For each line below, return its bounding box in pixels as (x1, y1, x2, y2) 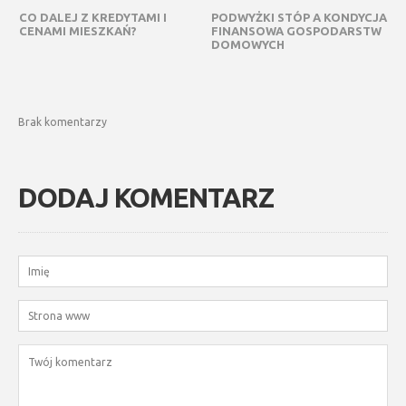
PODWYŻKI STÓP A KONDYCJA (210, 10, 387, 24)
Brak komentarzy (18, 115, 107, 128)
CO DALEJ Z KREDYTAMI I (18, 10, 167, 24)
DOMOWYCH (210, 37, 285, 51)
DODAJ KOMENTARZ (18, 181, 274, 213)
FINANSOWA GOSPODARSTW (210, 24, 382, 37)
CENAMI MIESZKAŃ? (18, 24, 137, 37)
